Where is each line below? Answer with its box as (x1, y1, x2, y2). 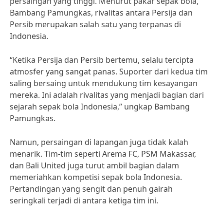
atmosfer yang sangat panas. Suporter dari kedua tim (10, 66, 208, 77)
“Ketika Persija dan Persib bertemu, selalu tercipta (10, 54, 194, 65)
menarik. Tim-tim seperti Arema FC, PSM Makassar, (10, 148, 196, 159)
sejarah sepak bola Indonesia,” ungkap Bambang (10, 101, 190, 112)
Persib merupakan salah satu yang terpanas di (10, 19, 181, 30)
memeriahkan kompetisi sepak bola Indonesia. (10, 172, 182, 182)
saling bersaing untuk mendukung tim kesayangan (10, 78, 198, 89)
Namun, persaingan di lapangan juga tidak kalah (10, 137, 188, 147)
